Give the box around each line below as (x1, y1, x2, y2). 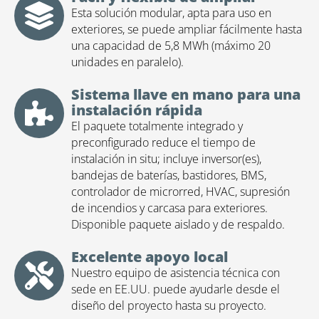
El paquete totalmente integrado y (71, 118, 243, 135)
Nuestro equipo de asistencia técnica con (71, 265, 280, 281)
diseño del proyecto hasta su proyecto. (71, 298, 266, 314)
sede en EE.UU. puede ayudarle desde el (71, 281, 280, 298)
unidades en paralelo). (71, 54, 184, 70)
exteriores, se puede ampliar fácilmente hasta (71, 21, 302, 38)
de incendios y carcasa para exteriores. (71, 200, 268, 216)
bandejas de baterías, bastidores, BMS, (71, 167, 266, 184)
